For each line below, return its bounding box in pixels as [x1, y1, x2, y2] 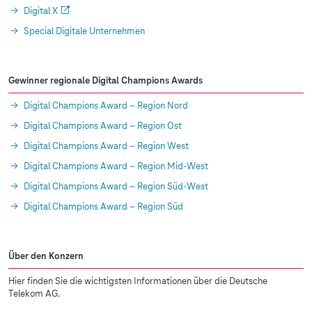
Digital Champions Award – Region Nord [24, 101, 188, 112]
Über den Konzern [8, 251, 84, 263]
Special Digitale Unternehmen [24, 26, 145, 38]
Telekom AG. [8, 289, 60, 300]
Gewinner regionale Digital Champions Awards [8, 76, 203, 87]
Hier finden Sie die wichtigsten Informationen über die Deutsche [8, 276, 267, 288]
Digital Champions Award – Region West [24, 141, 189, 153]
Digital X [24, 6, 58, 17]
